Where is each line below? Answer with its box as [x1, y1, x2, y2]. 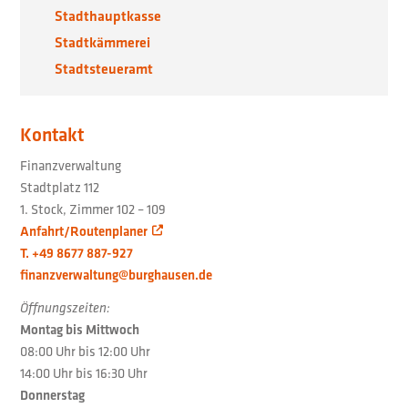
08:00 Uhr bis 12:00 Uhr [20, 342, 151, 362]
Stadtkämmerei [55, 33, 151, 53]
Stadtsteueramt [55, 59, 154, 79]
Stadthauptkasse [55, 6, 162, 26]
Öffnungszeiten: [20, 300, 111, 317]
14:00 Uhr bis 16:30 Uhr [20, 363, 148, 383]
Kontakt [20, 122, 85, 148]
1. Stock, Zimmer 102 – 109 [20, 199, 167, 219]
